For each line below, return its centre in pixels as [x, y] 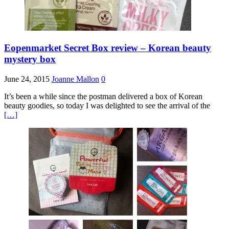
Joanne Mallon [75, 79]
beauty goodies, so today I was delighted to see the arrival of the [107, 105]
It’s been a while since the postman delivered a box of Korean [103, 96]
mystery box [30, 59]
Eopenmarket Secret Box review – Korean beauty [108, 48]
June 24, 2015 [27, 79]
